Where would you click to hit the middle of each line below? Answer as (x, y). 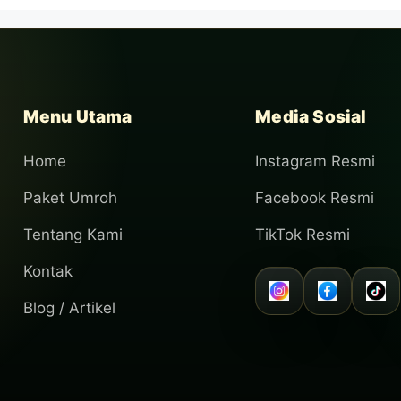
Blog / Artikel (69, 308)
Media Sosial (311, 117)
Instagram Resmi (316, 162)
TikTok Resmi (303, 235)
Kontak (47, 272)
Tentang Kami (73, 235)
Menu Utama (77, 117)
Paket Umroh (70, 198)
